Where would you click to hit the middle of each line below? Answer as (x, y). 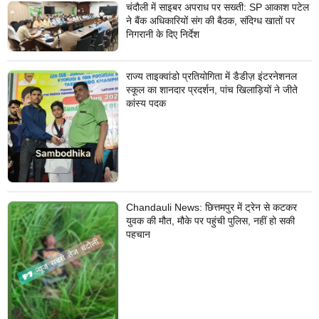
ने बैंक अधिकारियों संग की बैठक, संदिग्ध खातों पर (210, 20)
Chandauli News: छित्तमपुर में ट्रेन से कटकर (211, 208)
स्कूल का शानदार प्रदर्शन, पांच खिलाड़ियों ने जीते (211, 90)
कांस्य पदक (146, 104)
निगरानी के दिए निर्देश (162, 34)
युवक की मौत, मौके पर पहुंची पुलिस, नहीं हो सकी (210, 221)
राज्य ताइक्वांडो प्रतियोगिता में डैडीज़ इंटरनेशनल (211, 77)
